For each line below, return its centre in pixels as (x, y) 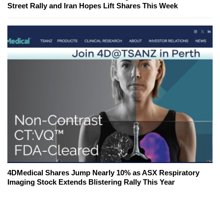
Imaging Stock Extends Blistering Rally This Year (91, 182)
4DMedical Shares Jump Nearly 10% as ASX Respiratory (103, 173)
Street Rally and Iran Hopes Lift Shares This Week (93, 6)
